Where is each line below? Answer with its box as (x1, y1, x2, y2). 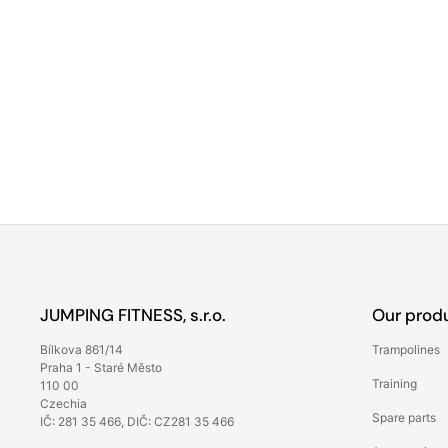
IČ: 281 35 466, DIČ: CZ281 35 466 (40, 414, 234, 430)
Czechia (40, 396, 87, 412)
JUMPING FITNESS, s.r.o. (40, 304, 226, 327)
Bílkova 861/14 (40, 342, 123, 358)
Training (372, 376, 417, 392)
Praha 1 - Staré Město (40, 360, 162, 376)
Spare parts (372, 410, 436, 426)
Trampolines (372, 342, 440, 358)
